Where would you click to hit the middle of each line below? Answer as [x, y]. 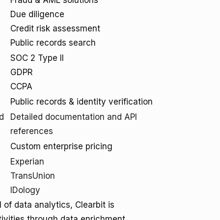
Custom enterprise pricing [61, 146]
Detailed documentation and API [74, 117]
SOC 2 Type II [37, 58]
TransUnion [33, 176]
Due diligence [37, 14]
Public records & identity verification [82, 102]
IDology [25, 190]
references [32, 131]
